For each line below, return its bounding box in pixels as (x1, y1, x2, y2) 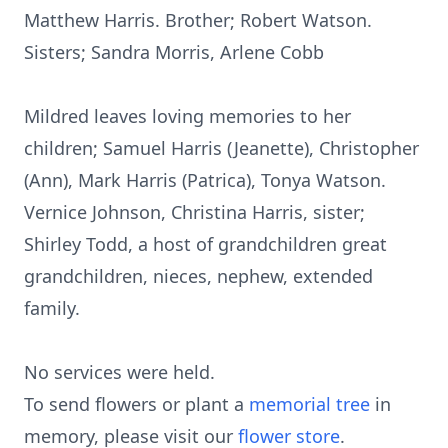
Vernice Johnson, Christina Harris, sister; (24, 200, 365, 224)
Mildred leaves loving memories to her (24, 104, 351, 128)
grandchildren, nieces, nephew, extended (24, 264, 373, 288)
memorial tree (249, 392, 370, 416)
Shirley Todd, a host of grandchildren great (24, 232, 387, 256)
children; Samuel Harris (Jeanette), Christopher (24, 136, 419, 160)
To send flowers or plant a (24, 392, 249, 416)
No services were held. (24, 360, 215, 384)
